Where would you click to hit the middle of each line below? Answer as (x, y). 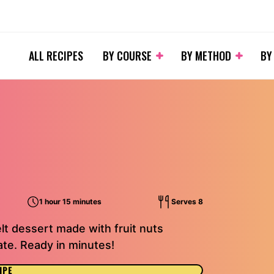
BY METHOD (206, 56)
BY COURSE (127, 56)
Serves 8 (187, 202)
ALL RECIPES (56, 56)
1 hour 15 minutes (70, 202)
